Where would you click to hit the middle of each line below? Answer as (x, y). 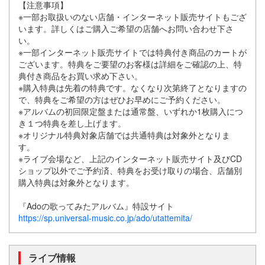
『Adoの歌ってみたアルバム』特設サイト (97, 206)
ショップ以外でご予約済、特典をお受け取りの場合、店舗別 (130, 170)
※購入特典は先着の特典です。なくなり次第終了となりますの (132, 88)
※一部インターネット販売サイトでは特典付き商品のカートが (132, 52)
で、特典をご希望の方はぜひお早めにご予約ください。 (123, 99)
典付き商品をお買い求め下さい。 (82, 76)
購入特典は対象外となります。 (77, 182)
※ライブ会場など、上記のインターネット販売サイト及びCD (130, 159)
